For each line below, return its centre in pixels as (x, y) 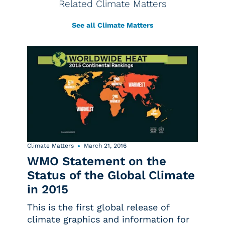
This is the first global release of (98, 207)
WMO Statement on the (97, 161)
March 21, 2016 (105, 146)
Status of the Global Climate (111, 176)
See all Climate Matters (113, 25)
